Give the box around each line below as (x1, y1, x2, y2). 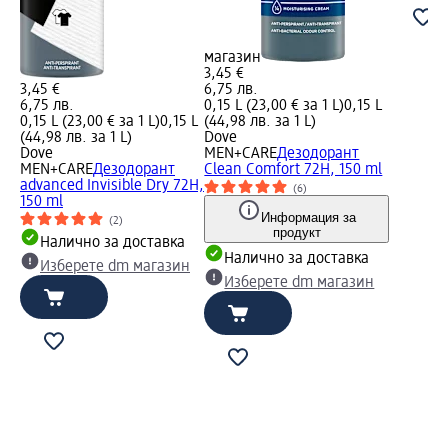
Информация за (261, 210, 357, 226)
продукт (272, 225, 321, 241)
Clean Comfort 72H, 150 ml (204, 162, 383, 179)
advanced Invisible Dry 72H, (20, 178, 204, 195)
